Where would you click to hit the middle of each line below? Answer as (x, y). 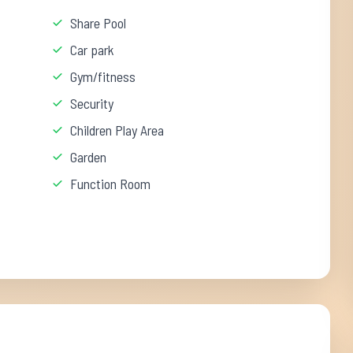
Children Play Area (117, 130)
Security (92, 103)
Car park (93, 50)
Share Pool (98, 23)
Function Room (111, 184)
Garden (89, 157)
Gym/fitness (103, 76)
